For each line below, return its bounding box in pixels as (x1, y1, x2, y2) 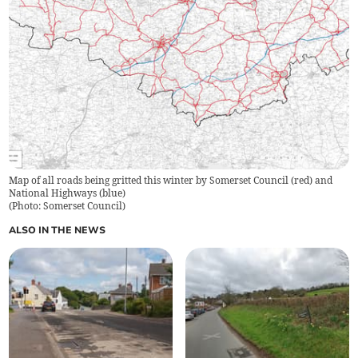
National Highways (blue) (9, 186, 126, 199)
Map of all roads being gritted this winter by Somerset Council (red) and (9, 173, 333, 186)
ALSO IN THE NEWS (9, 223, 106, 237)
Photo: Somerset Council (12, 199, 123, 212)
